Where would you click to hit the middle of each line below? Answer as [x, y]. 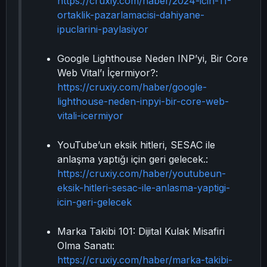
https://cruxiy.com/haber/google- [132, 87]
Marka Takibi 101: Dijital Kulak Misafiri [141, 231]
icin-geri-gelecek [94, 202]
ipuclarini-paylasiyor [103, 29]
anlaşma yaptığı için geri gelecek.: [133, 159]
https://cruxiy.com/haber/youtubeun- [142, 173]
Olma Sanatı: [86, 246]
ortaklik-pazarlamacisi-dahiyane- [131, 15]
